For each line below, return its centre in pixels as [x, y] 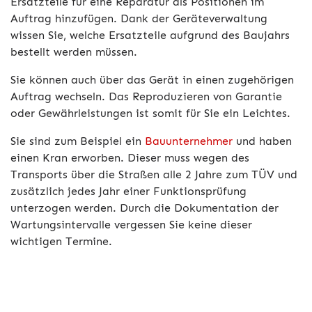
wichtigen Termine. [61, 241]
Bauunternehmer [189, 141]
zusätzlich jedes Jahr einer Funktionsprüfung [128, 191]
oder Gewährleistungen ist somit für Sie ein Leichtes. [150, 113]
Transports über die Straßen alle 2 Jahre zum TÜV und [154, 174]
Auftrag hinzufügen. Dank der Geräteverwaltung [139, 18]
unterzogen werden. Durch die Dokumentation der [145, 208]
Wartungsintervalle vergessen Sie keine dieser [131, 225]
